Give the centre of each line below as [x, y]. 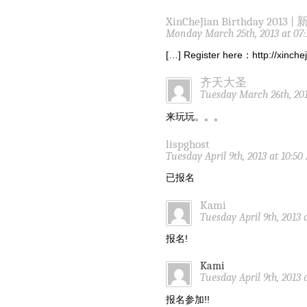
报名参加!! [188, 299]
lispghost [188, 144]
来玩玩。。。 [195, 116]
